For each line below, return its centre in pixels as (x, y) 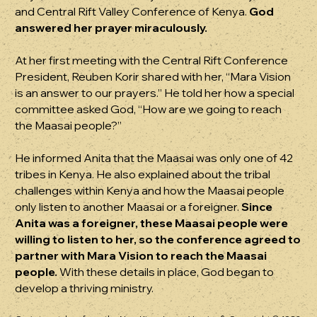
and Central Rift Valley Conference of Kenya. (131, 12)
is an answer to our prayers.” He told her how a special (155, 93)
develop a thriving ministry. (85, 288)
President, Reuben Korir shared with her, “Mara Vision (153, 77)
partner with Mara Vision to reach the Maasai (141, 256)
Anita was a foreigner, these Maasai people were (152, 223)
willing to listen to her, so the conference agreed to (158, 240)
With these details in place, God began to (166, 272)
